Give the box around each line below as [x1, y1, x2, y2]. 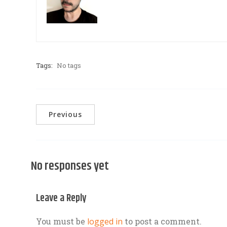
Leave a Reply [36, 191, 87, 207]
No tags [57, 61, 81, 70]
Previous [49, 109, 82, 120]
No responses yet [31, 157, 109, 176]
